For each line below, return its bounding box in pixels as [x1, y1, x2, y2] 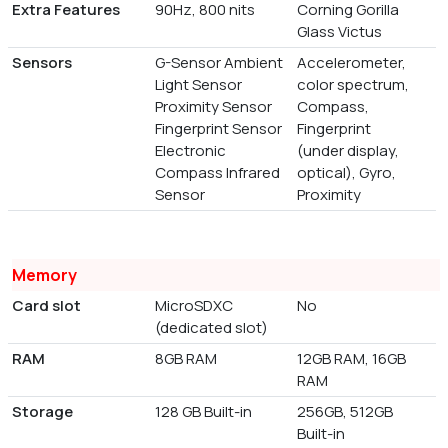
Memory [12, 264, 77, 287]
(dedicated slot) [154, 317, 268, 339]
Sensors [12, 52, 72, 74]
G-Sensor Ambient [154, 52, 283, 74]
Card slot [12, 295, 81, 317]
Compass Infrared [154, 162, 280, 184]
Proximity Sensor [154, 96, 272, 118]
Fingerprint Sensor [154, 118, 282, 140]
